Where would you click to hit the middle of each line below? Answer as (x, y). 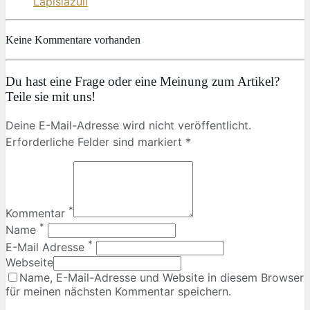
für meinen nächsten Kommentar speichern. (118, 291)
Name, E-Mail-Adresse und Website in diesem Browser (162, 277)
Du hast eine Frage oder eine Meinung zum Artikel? (143, 81)
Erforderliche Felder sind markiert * (98, 142)
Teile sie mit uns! (51, 96)
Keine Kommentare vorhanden (73, 39)
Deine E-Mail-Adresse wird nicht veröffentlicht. (128, 126)
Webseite (29, 262)
